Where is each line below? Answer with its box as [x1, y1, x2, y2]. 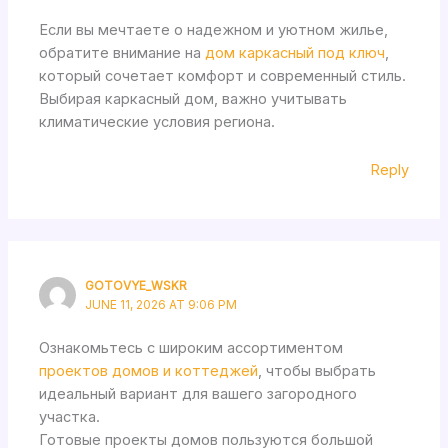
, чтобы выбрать [258, 361, 377, 380]
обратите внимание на [39, 43, 206, 62]
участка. [39, 407, 101, 426]
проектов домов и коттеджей [39, 361, 259, 380]
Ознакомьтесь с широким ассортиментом [39, 338, 344, 357]
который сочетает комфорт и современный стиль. [39, 66, 407, 85]
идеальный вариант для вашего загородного [39, 384, 358, 403]
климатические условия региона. [39, 112, 276, 131]
